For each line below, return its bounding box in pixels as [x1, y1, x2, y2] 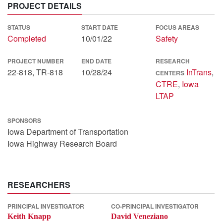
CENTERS [155, 68, 184, 77]
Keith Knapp [7, 212, 51, 221]
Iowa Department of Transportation [7, 126, 128, 137]
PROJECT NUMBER [7, 56, 64, 65]
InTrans [186, 66, 212, 78]
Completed [7, 33, 46, 44]
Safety [155, 33, 178, 44]
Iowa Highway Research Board [7, 138, 117, 149]
